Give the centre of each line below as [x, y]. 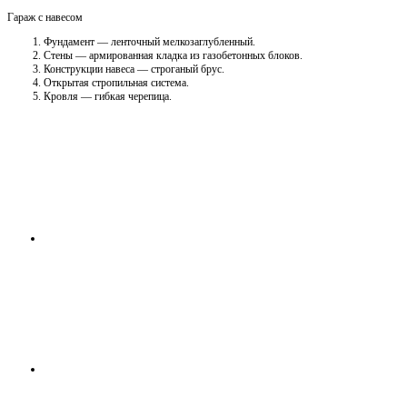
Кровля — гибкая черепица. [108, 96]
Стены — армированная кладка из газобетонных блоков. [173, 55]
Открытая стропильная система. [116, 82]
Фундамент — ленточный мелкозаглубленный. [149, 41]
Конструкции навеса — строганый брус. [134, 69]
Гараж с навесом [45, 17]
